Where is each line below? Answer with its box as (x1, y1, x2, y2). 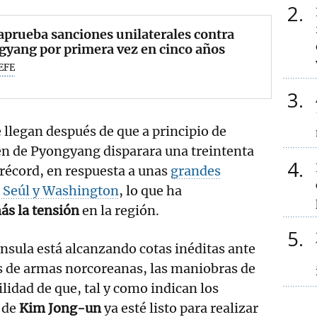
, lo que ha (119, 182, 182, 199)
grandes (171, 162, 221, 179)
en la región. (79, 202, 159, 219)
